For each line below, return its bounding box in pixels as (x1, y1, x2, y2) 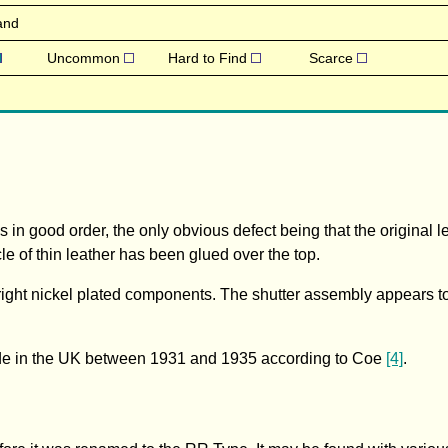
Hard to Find (167, 49, 251, 66)
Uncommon (46, 49, 124, 66)
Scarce (309, 49, 357, 66)
